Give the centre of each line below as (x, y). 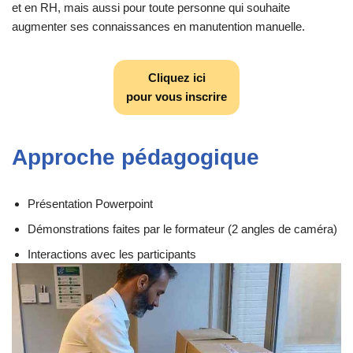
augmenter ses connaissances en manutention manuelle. (158, 27)
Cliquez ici (176, 78)
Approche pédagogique (136, 157)
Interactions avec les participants (112, 254)
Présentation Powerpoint (90, 203)
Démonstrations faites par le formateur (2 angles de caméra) (182, 229)
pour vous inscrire (176, 97)
